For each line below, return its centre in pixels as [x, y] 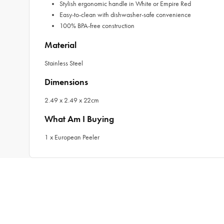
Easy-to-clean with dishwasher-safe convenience [125, 15]
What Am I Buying [79, 119]
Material [60, 45]
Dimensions [66, 82]
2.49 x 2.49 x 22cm [72, 100]
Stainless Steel [64, 63]
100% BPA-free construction [97, 26]
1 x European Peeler [72, 137]
